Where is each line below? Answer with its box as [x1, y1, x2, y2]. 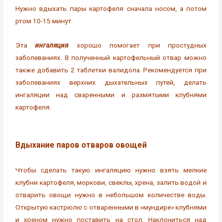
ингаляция [35, 41, 69, 49]
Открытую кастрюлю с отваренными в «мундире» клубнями [15, 203, 207, 211]
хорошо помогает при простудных [68, 41, 207, 49]
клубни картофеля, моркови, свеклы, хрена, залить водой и [15, 178, 207, 186]
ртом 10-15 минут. [15, 17, 73, 25]
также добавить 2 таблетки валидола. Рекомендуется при [15, 65, 207, 74]
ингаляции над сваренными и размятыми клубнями [15, 90, 207, 99]
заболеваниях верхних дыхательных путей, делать [15, 78, 207, 86]
